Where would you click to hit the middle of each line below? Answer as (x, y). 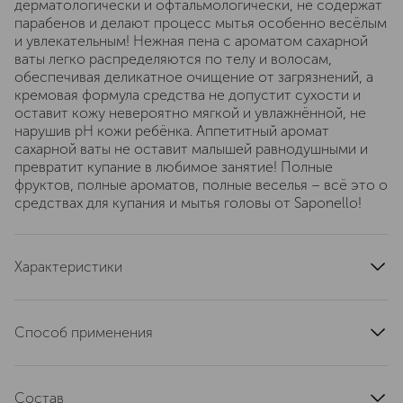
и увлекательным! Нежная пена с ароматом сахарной (191, 41)
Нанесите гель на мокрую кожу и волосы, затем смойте (201, 363)
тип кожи (45, 297)
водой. (36, 381)
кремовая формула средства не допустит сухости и (188, 95)
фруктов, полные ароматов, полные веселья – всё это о (201, 185)
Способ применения (84, 332)
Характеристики (68, 267)
